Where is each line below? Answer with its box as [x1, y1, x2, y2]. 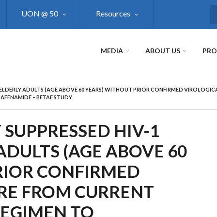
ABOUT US [145, 46, 180, 55]
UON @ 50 [21, 9, 58, 18]
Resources [96, 9, 130, 18]
